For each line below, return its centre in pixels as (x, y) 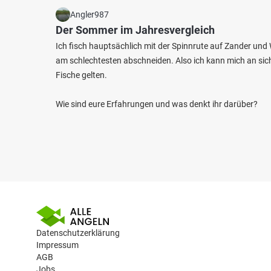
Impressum (57, 245)
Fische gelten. (81, 75)
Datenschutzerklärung (78, 233)
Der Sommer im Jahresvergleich (135, 30)
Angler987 (90, 15)
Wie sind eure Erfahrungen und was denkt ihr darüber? (157, 104)
